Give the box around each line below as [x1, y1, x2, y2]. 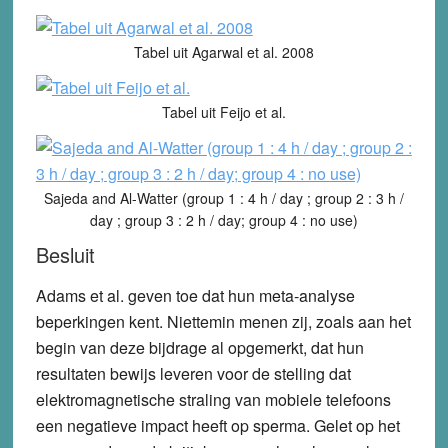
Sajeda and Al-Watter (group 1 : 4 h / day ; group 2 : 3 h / [43, 187, 404, 208]
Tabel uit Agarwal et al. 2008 [133, 41, 314, 62]
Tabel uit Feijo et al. [161, 101, 286, 122]
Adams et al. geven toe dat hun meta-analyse [35, 283, 355, 307]
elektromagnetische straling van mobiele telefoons [35, 387, 391, 411]
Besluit [35, 239, 95, 269]
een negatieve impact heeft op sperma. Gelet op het [35, 413, 400, 437]
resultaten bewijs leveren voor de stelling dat [35, 361, 351, 385]
